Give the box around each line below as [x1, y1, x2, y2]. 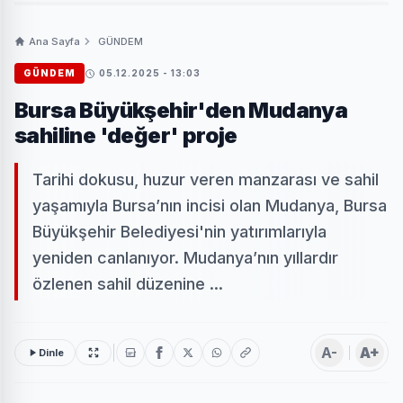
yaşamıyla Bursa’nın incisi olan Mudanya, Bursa [32, 196, 387, 216]
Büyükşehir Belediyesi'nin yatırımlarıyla [32, 222, 327, 242]
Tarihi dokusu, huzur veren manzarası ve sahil [32, 170, 379, 190]
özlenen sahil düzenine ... [32, 274, 223, 294]
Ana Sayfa [29, 35, 80, 49]
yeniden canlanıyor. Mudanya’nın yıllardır [32, 248, 338, 268]
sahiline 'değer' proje [14, 122, 237, 149]
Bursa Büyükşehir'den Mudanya [14, 97, 348, 124]
